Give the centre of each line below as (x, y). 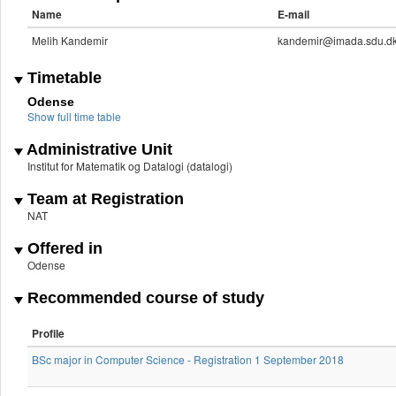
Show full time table (74, 117)
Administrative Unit (98, 150)
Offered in (63, 249)
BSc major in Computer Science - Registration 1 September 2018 (188, 360)
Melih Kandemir (70, 41)
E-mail (293, 15)
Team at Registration (103, 199)
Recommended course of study (144, 298)
